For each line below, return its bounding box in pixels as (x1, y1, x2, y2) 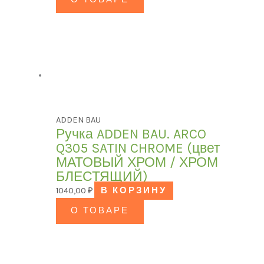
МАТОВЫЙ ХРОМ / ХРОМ (56, 154, 219, 170)
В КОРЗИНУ (101, 185, 167, 196)
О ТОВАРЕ (71, 205, 130, 216)
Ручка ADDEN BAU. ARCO (56, 126, 207, 142)
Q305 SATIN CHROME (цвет (56, 140, 221, 156)
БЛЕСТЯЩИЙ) (56, 168, 148, 184)
